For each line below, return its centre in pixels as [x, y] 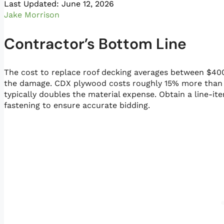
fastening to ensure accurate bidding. [77, 105]
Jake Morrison [32, 15]
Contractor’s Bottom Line [95, 44]
